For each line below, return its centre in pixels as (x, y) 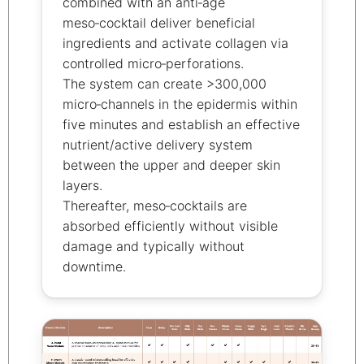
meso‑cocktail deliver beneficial (159, 23)
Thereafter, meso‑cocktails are (155, 206)
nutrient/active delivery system (158, 145)
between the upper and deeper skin (171, 165)
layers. (82, 186)
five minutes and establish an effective (181, 125)
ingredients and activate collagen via (175, 43)
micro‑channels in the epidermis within (180, 104)
